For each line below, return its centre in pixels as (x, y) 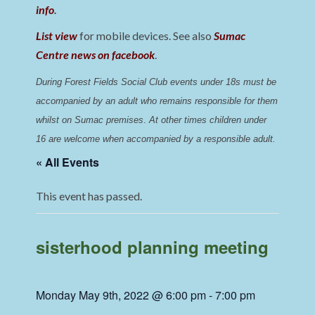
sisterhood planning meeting (153, 247)
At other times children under (208, 120)
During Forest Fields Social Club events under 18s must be (156, 82)
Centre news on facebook (96, 55)
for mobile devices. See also (147, 36)
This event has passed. (89, 196)
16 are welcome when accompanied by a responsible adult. (156, 139)
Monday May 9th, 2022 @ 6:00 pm (121, 295)
